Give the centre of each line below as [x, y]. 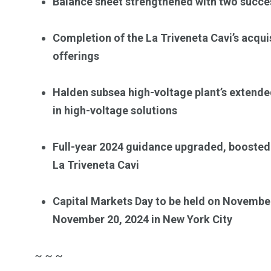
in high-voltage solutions [115, 111]
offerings [76, 56]
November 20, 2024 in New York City [142, 220]
